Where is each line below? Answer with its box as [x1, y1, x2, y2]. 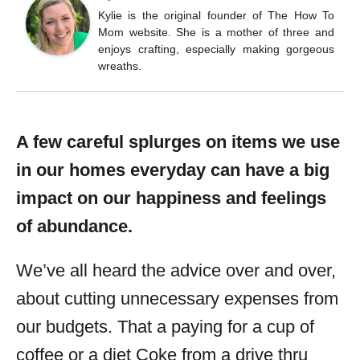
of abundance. [16, 216, 133, 236]
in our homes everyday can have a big [16, 160, 329, 180]
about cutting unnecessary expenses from [16, 288, 338, 309]
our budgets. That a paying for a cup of [16, 317, 314, 337]
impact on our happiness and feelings [16, 188, 326, 208]
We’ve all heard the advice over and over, [16, 260, 336, 280]
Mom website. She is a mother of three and [98, 26, 334, 39]
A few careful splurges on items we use [16, 132, 340, 152]
